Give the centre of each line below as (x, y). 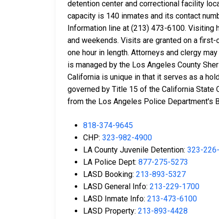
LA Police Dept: (111, 162)
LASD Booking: (109, 175)
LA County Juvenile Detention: (135, 150)
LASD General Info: (116, 187)
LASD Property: (110, 211)
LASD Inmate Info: (115, 199)
